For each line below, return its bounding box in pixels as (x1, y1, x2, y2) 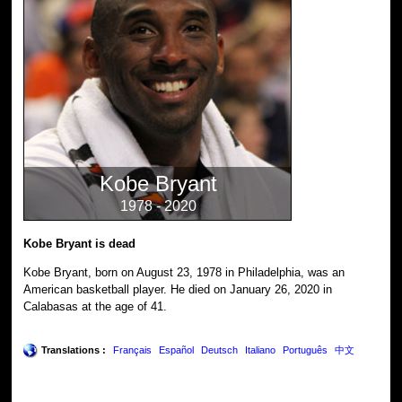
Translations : (41, 344, 107, 355)
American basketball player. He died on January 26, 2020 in (23, 282, 333, 296)
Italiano (245, 344, 276, 355)
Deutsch (201, 344, 239, 355)
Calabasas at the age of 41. (23, 299, 168, 313)
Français (113, 344, 153, 355)
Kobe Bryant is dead (23, 236, 136, 250)
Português (283, 344, 328, 355)
